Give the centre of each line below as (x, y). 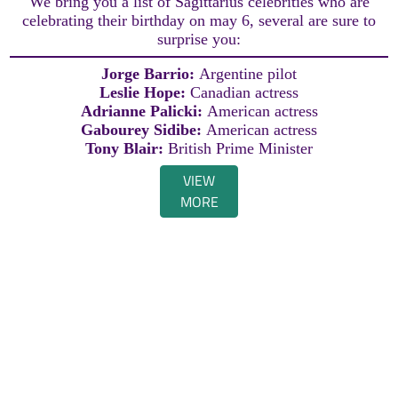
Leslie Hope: (145, 92)
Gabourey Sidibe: (143, 129)
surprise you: (199, 39)
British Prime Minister (240, 148)
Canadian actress (244, 92)
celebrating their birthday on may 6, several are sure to (199, 20)
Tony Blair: (127, 148)
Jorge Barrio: (150, 73)
